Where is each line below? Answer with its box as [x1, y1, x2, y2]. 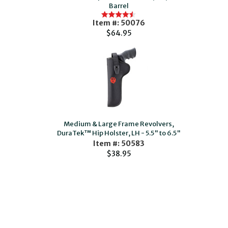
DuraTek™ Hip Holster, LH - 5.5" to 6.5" [56, 129, 181, 137]
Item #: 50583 [93, 139, 145, 148]
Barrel [108, 2, 129, 10]
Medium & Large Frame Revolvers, [63, 120, 174, 128]
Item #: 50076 [92, 18, 145, 27]
